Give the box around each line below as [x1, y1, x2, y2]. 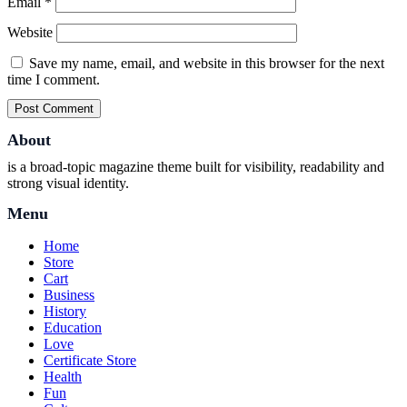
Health [44, 369, 82, 384]
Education [44, 320, 102, 335]
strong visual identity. [7, 175, 129, 191]
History [44, 303, 86, 319]
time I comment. [7, 72, 100, 87]
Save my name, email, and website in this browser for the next [29, 55, 384, 71]
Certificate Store [44, 352, 136, 368]
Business [44, 287, 94, 303]
